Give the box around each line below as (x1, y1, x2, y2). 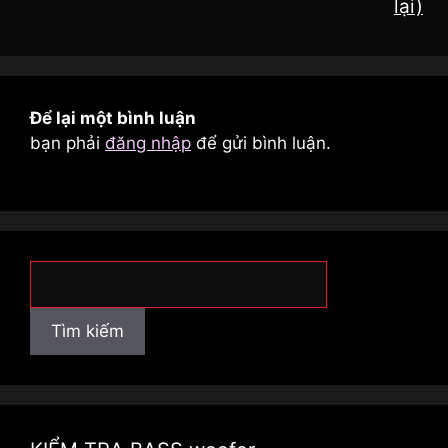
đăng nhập (105, 132, 191, 153)
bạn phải (30, 132, 105, 153)
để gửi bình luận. (191, 132, 331, 153)
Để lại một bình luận (30, 107, 196, 128)
